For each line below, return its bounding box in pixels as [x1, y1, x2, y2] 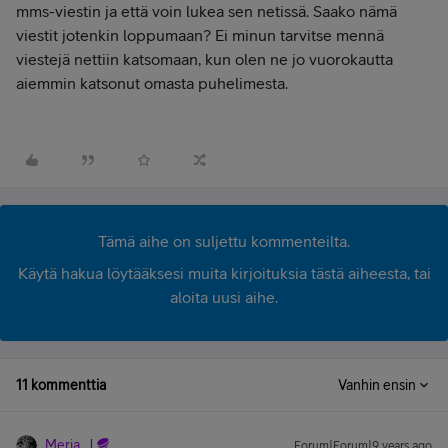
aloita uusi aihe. [170, 288, 278, 306]
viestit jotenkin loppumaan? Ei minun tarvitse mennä [16, 26, 384, 44]
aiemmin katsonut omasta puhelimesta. [16, 74, 288, 92]
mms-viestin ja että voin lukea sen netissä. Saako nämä [16, 2, 397, 20]
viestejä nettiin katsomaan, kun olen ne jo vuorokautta [16, 50, 393, 68]
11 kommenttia [16, 377, 106, 393]
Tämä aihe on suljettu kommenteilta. [98, 232, 350, 250]
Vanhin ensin [338, 377, 416, 393]
